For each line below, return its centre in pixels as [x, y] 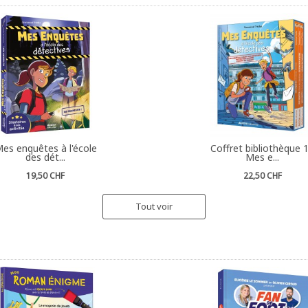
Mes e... [263, 157]
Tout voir [154, 206]
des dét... [46, 157]
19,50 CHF [46, 175]
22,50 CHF [262, 175]
